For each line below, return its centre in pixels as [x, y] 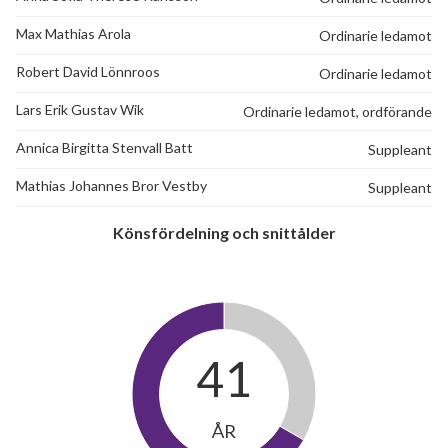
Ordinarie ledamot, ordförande [337, 111]
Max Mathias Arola [73, 33]
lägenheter [91, 73]
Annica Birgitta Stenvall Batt [104, 147]
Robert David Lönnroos [88, 71]
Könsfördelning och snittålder [224, 232]
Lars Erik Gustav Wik [80, 109]
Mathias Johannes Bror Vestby [111, 185]
